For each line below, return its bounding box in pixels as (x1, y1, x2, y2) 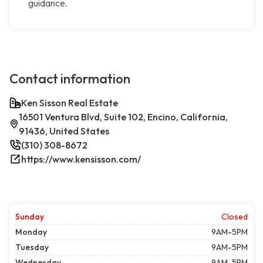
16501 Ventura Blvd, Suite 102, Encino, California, (18, 111, 228, 123)
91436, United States (18, 125, 109, 137)
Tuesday (15, 242, 49, 253)
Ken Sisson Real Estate (21, 97, 118, 109)
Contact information (9, 70, 130, 87)
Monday (15, 227, 47, 238)
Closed (221, 211, 248, 222)
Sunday (15, 211, 44, 222)
